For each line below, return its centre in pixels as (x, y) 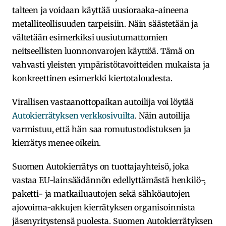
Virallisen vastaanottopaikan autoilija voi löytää (103, 102)
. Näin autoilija (162, 115)
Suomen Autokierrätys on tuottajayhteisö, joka (101, 166)
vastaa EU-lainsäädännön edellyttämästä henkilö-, (109, 180)
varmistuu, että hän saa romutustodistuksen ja (101, 129)
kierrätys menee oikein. (57, 143)
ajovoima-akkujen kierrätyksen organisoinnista (104, 207)
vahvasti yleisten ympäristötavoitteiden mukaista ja (111, 64)
